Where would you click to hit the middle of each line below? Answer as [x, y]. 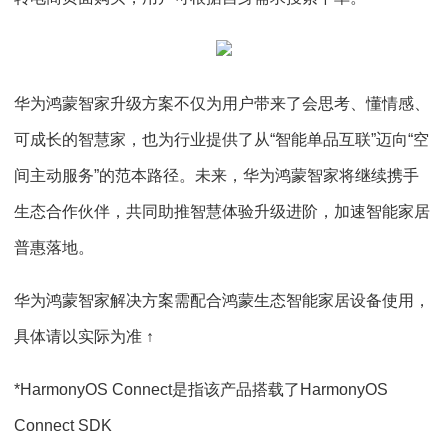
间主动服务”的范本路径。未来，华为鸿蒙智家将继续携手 [216, 175]
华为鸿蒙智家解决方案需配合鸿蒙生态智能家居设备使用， [222, 300]
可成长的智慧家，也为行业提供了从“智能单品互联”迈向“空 [221, 139]
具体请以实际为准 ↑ [84, 336]
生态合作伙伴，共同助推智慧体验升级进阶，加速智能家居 [222, 211]
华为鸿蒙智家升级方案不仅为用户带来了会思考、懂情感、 [222, 103]
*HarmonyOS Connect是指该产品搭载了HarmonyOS [201, 389]
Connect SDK [63, 425]
